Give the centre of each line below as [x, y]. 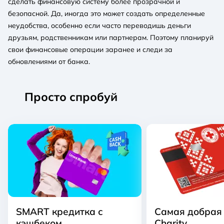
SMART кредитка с [59, 211]
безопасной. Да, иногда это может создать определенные [106, 13]
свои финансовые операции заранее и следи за [90, 49]
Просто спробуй [71, 96]
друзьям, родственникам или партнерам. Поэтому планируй [111, 37]
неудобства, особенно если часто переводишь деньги [99, 25]
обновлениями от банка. [49, 61]
